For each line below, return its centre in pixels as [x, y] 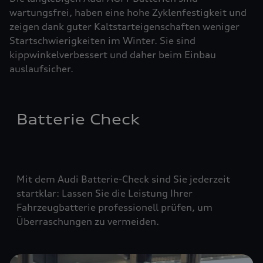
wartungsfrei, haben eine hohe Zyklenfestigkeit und [128, 12]
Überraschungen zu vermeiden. [88, 221]
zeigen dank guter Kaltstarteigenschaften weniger [124, 26]
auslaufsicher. [41, 69]
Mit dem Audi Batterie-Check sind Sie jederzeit [123, 179]
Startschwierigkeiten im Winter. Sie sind [102, 41]
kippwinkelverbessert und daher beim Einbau [113, 55]
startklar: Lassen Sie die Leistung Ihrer [104, 193]
